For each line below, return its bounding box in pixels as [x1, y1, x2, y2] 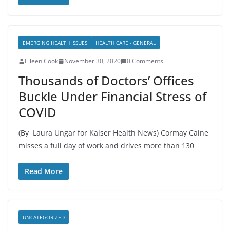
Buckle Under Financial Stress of [18, 88, 206, 105]
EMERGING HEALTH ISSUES [23, 39, 87, 46]
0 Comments [127, 56, 163, 65]
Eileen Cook [25, 56, 58, 65]
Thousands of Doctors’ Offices [18, 72, 194, 89]
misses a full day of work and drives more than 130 [18, 141, 194, 150]
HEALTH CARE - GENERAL [95, 39, 156, 46]
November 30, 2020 [64, 56, 121, 65]
